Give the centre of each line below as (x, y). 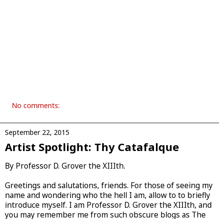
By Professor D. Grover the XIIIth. (65, 166)
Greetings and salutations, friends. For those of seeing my (109, 186)
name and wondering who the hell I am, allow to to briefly (108, 196)
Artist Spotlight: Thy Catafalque (92, 146)
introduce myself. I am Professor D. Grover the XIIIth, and (108, 205)
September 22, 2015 (37, 132)
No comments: (36, 105)
